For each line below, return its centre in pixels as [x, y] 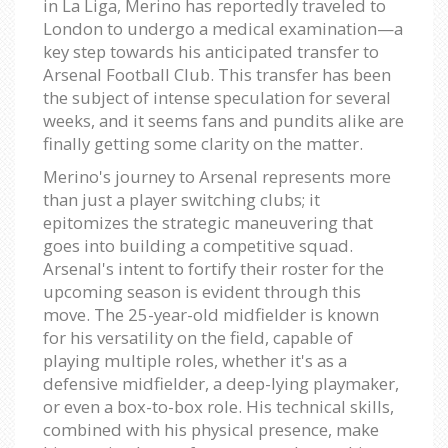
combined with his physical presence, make [211, 429]
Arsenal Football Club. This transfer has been [217, 74]
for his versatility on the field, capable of [198, 337]
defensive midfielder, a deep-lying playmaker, [221, 383]
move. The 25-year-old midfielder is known [211, 314]
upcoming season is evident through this [202, 291]
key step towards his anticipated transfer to [211, 51]
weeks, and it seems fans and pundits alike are [223, 120]
